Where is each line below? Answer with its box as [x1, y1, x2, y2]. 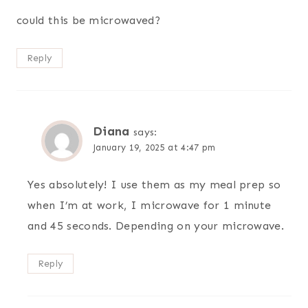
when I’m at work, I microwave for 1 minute [27, 198, 272, 212]
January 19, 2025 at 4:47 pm [93, 142, 216, 153]
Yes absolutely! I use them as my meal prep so [27, 177, 281, 191]
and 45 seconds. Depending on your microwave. [27, 219, 285, 232]
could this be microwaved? [16, 13, 160, 27]
